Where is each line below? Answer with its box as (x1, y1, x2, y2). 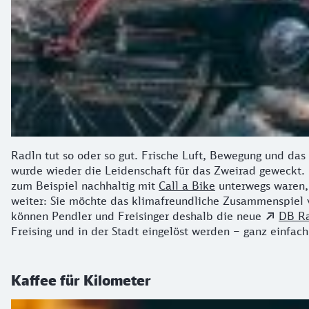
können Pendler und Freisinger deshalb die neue (11, 208, 265, 223)
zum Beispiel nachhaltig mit (11, 178, 159, 192)
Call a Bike (159, 178, 215, 192)
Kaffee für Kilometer (11, 271, 151, 288)
